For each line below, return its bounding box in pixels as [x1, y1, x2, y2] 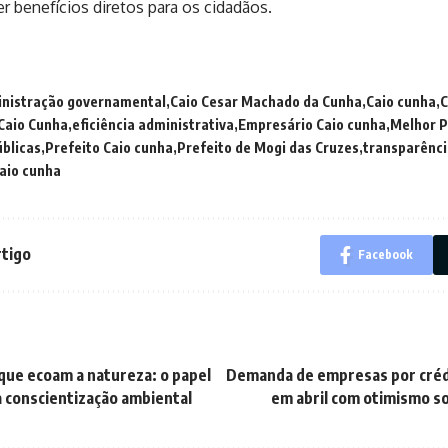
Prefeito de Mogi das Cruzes [177, 138, 359, 156]
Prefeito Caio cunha [45, 138, 173, 156]
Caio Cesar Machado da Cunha [170, 92, 362, 110]
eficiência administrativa [72, 115, 234, 133]
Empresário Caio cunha [238, 115, 386, 133]
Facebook [358, 246, 413, 262]
